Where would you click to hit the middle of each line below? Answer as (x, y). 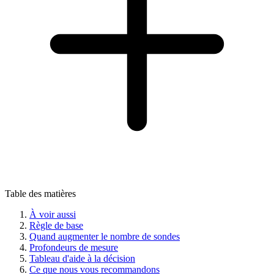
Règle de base (56, 225)
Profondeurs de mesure (74, 247)
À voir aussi (53, 214)
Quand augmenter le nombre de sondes (105, 236)
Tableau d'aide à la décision (82, 258)
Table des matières (40, 193)
